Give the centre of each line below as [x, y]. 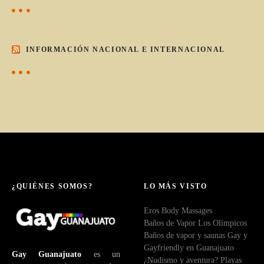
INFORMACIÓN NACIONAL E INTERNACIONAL [125, 49]
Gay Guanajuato [47, 254]
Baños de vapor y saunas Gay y [196, 235]
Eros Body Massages [178, 211]
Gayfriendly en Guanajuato [189, 248]
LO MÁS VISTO [176, 187]
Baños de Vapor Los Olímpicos [195, 223]
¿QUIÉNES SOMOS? [52, 187]
